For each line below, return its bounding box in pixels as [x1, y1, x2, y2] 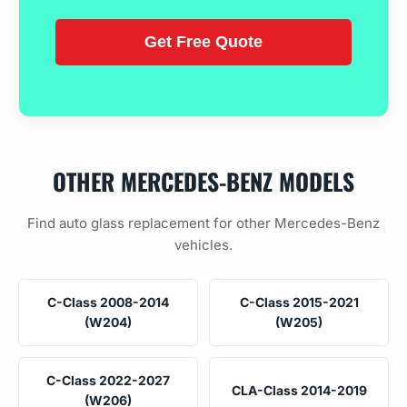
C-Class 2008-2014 [47, 293, 169, 310]
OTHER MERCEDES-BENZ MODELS [53, 163, 354, 198]
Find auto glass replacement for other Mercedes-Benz [27, 213, 380, 232]
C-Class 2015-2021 [239, 293, 359, 310]
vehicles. [174, 235, 233, 253]
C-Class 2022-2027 [46, 372, 170, 388]
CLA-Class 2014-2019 [231, 382, 367, 398]
